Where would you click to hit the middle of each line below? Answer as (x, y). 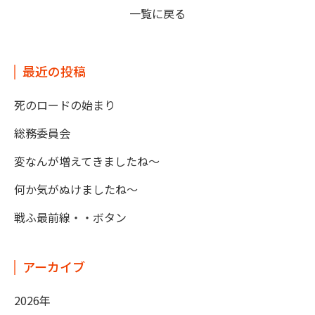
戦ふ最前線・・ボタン (70, 217)
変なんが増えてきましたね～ (87, 161)
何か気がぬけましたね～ (76, 189)
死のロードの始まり (65, 105)
